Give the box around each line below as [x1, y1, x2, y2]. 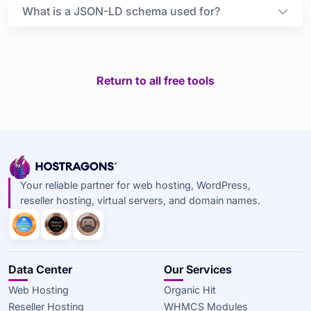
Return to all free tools [96, 74, 215, 88]
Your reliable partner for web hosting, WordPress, [19, 179, 251, 192]
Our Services [164, 262, 232, 277]
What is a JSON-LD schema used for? [22, 4, 220, 19]
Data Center [8, 262, 72, 277]
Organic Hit [164, 284, 216, 296]
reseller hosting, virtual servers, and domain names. [19, 194, 260, 207]
